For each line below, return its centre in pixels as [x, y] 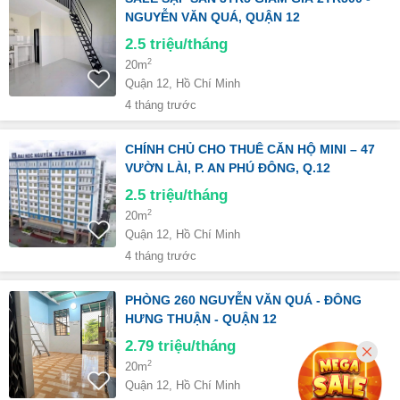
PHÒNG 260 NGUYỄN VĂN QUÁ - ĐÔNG [243, 300]
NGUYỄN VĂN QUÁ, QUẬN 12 [212, 17]
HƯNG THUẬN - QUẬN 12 [201, 319]
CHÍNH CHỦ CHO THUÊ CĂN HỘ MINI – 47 [250, 149]
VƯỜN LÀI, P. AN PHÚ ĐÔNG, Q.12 [228, 168]
